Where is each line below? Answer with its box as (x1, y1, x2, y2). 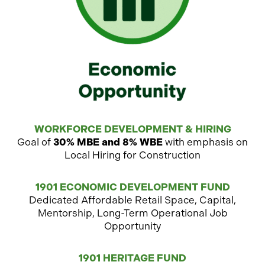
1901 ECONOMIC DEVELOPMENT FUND (35, 181, 230, 193)
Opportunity (104, 220, 161, 232)
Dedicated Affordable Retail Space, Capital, (29, 194, 236, 206)
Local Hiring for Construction (64, 149, 201, 161)
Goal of (17, 136, 53, 148)
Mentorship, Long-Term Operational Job (37, 207, 228, 219)
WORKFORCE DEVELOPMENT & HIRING (34, 123, 231, 135)
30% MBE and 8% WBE (53, 136, 163, 148)
